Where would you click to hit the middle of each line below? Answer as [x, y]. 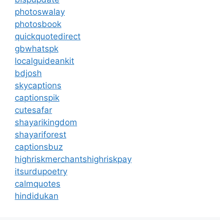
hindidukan [37, 196]
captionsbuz [39, 147]
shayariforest [41, 135]
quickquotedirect [48, 36]
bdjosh [28, 73]
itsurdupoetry [41, 171]
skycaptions [38, 85]
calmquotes [38, 184]
